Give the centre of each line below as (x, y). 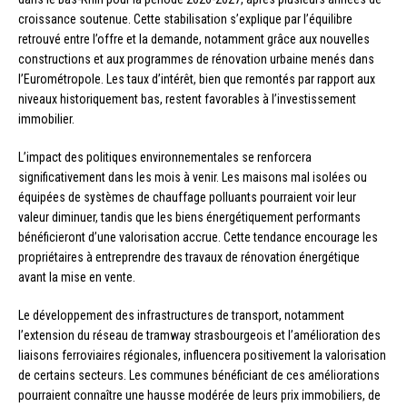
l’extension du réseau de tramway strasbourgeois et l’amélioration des (199, 336)
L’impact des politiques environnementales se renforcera (165, 158)
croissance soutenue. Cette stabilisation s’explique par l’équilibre (185, 20)
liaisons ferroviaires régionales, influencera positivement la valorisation (202, 356)
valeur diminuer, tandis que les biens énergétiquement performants (189, 218)
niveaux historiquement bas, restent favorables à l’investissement (187, 99)
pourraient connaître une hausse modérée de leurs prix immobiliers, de (199, 396)
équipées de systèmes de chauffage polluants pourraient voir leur (187, 198)
